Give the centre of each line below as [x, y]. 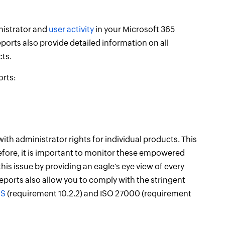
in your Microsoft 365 [135, 29]
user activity [72, 29]
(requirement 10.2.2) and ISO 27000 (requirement [99, 194]
